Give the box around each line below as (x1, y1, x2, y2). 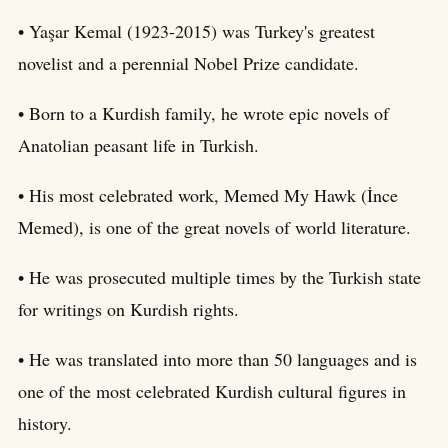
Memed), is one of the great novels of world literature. (18, 214, 411, 239)
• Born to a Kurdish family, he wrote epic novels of (18, 100, 389, 125)
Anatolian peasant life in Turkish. (18, 132, 259, 157)
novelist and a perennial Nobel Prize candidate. (18, 50, 359, 75)
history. (18, 410, 72, 435)
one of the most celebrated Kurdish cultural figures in (18, 378, 406, 403)
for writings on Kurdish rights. (18, 296, 239, 321)
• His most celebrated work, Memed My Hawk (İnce (18, 182, 398, 207)
